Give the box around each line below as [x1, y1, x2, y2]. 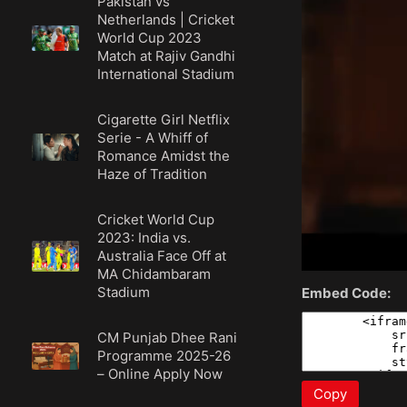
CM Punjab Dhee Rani [97, 329, 238, 346]
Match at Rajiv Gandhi [97, 47, 236, 65]
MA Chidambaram [97, 265, 212, 283]
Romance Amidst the [97, 147, 231, 164]
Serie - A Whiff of [97, 129, 209, 146]
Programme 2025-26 [97, 347, 232, 364]
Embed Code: [301, 283, 391, 302]
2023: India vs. [97, 229, 192, 246]
